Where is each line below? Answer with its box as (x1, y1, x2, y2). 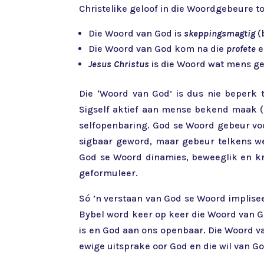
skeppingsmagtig (184, 28, 258, 39)
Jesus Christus (88, 58, 150, 70)
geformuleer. (79, 167, 138, 179)
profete (226, 43, 256, 55)
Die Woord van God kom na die (88, 43, 227, 55)
